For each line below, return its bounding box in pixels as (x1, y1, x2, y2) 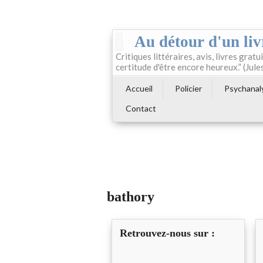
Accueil (126, 83, 153, 93)
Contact (126, 103, 156, 113)
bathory (107, 189, 154, 205)
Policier (175, 83, 202, 93)
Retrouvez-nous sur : (120, 227, 215, 240)
